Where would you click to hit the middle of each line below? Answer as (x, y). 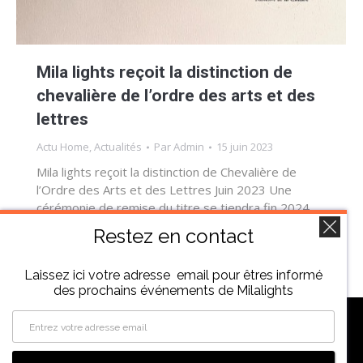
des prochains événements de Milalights (173, 290)
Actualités (118, 147)
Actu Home (63, 147)
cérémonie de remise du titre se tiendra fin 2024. (174, 208)
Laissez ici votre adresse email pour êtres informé (173, 275)
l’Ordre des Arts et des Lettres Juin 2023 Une (164, 190)
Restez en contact (173, 236)
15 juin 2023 (245, 147)
